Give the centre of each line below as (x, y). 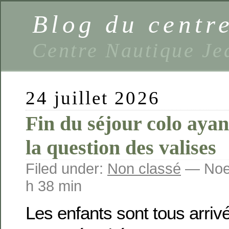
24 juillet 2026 (93, 98)
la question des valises (121, 147)
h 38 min (54, 186)
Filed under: (66, 168)
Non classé (144, 168)
